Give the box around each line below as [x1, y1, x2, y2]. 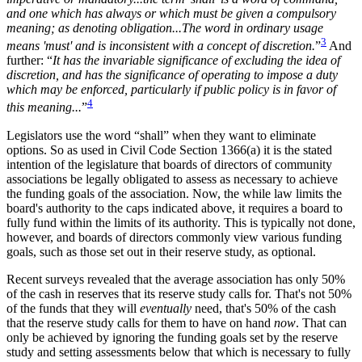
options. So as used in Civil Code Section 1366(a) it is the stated [6, 142, 332, 157]
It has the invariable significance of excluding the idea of [53, 53, 340, 68]
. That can [296, 315, 347, 330]
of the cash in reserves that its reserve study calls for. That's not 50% [6, 286, 351, 301]
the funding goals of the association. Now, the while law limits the [6, 186, 342, 200]
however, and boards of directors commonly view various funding [6, 229, 342, 244]
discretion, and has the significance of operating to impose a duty [6, 68, 338, 82]
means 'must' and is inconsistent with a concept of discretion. [6, 39, 315, 53]
